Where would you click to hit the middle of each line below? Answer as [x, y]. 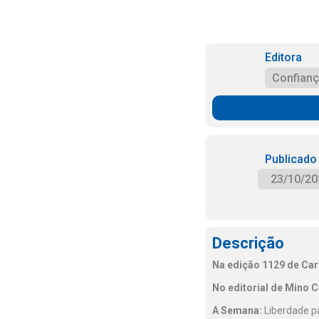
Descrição [248, 243]
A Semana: [237, 310]
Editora [283, 57]
